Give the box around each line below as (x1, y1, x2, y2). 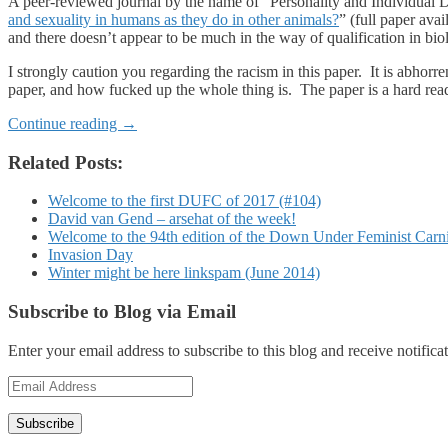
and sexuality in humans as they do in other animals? (8, 10, 339, 28)
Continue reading (8, 114, 121, 132)
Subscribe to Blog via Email (8, 300, 236, 322)
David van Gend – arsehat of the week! (48, 210, 296, 228)
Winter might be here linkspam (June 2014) (48, 264, 320, 282)
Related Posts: (8, 151, 123, 173)
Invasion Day (48, 246, 133, 264)
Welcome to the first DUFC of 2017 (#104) (48, 192, 321, 210)
